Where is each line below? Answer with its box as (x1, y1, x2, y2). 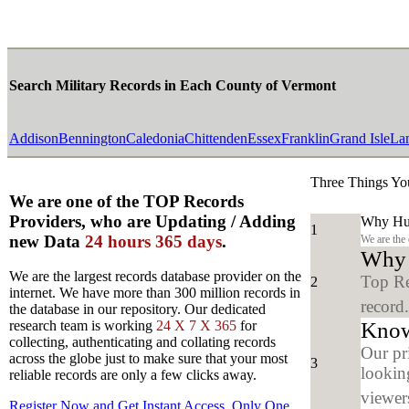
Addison (9, 131, 58, 146)
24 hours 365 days (85, 231, 222, 251)
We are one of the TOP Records (9, 191, 244, 211)
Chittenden (184, 131, 247, 146)
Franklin (281, 131, 330, 146)
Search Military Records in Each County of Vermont (9, 78, 336, 94)
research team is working (9, 318, 156, 334)
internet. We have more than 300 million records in (9, 285, 300, 301)
